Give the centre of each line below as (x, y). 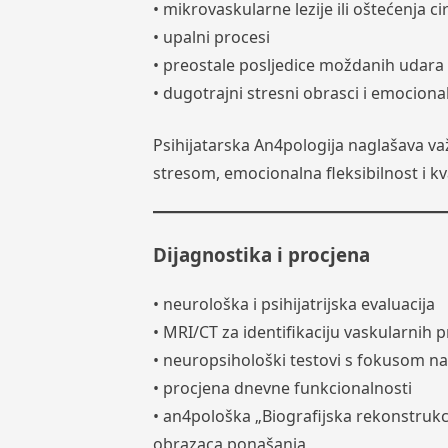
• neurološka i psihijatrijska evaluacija (293, 303)
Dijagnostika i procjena (261, 255)
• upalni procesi (211, 37)
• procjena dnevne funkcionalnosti (282, 387)
